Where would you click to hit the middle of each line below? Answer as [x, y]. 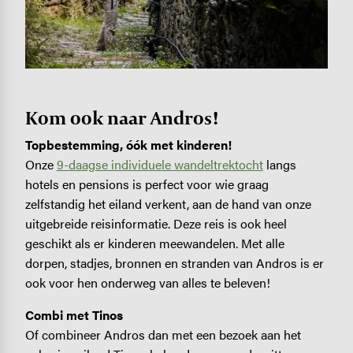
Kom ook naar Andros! [122, 117]
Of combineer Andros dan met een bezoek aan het [163, 335]
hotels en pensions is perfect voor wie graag [147, 184]
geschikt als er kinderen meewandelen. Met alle [154, 243]
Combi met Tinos [74, 315]
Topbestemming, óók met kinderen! [128, 144]
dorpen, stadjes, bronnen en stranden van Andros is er [174, 262]
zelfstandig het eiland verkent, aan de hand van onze [168, 203]
